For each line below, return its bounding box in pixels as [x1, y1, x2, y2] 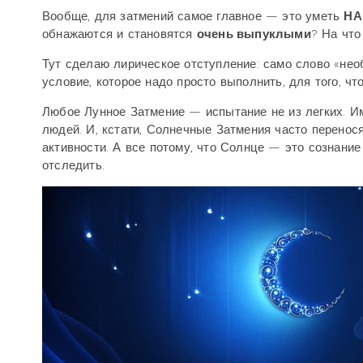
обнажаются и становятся [42, 27, 197, 41]
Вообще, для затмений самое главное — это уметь [42, 9, 344, 23]
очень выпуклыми [196, 27, 311, 41]
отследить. [42, 158, 105, 173]
